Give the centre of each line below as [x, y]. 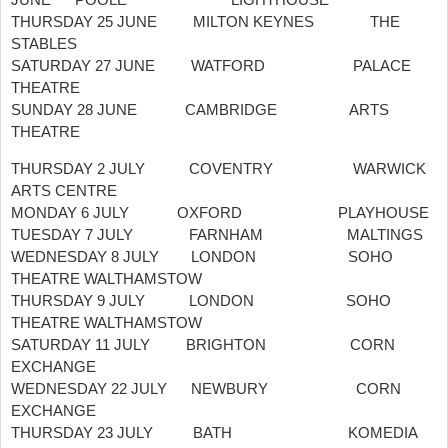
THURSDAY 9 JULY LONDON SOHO [201, 301]
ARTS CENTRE [64, 191]
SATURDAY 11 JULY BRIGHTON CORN [203, 345]
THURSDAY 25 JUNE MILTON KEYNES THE [205, 22]
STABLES [44, 44]
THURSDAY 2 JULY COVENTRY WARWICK [218, 169]
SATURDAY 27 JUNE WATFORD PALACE [211, 66]
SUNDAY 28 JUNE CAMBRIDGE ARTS [200, 110]
